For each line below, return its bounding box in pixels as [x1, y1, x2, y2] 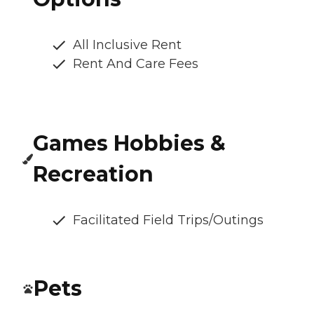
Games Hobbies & [33, 130, 226, 157]
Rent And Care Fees [73, 56, 198, 72]
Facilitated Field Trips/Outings [73, 212, 264, 228]
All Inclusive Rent [73, 37, 182, 53]
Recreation [33, 161, 154, 188]
